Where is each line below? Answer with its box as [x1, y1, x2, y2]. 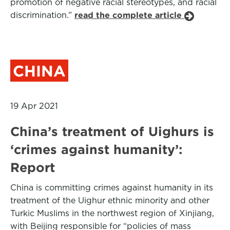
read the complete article [74, 10, 184, 20]
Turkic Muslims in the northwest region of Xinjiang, [10, 208, 214, 218]
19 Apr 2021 [10, 101, 58, 111]
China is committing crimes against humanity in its [10, 183, 213, 193]
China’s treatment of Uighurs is [10, 124, 214, 139]
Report [10, 160, 55, 175]
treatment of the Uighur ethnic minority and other [10, 196, 209, 205]
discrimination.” [10, 10, 74, 20]
